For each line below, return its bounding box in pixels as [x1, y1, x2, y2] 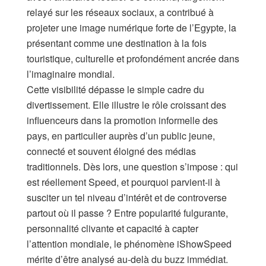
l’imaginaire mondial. [27, 66, 115, 81]
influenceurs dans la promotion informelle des [27, 113, 218, 127]
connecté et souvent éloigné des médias [27, 144, 196, 158]
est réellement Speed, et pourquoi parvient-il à [27, 175, 220, 189]
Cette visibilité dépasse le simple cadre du [27, 82, 204, 96]
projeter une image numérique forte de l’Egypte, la [27, 20, 236, 34]
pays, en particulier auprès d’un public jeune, [27, 128, 215, 142]
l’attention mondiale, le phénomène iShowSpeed [27, 236, 232, 251]
